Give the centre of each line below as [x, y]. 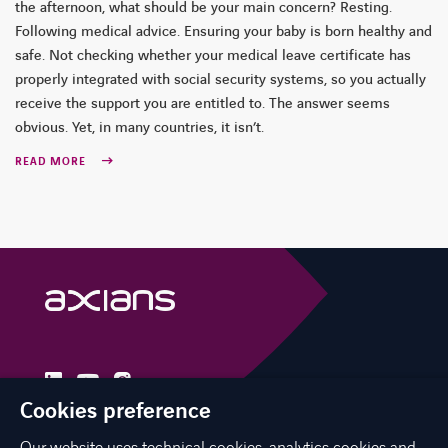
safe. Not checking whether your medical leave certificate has [213, 56]
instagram [162, 381]
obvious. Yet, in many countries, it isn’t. [139, 128]
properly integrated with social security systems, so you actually [220, 80]
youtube [124, 382]
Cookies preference [115, 411]
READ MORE [52, 162]
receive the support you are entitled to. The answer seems [202, 104]
